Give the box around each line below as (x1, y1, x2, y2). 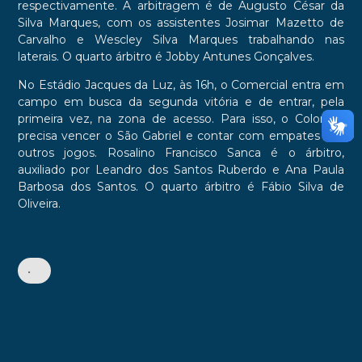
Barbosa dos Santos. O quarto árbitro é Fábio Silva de (17, 179, 345, 195)
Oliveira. (17, 196, 61, 212)
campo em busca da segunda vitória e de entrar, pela (17, 95, 345, 110)
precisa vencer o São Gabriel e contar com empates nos (17, 128, 345, 144)
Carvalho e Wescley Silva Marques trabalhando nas (17, 32, 345, 48)
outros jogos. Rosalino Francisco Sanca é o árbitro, (17, 145, 345, 161)
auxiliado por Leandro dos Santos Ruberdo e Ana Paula (17, 162, 345, 178)
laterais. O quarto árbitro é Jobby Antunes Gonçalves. (17, 49, 314, 65)
